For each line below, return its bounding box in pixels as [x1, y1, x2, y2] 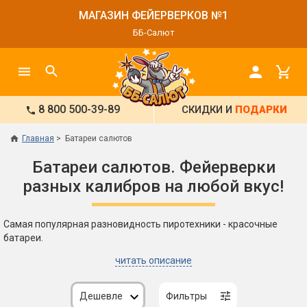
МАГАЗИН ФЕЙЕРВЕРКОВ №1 [79, 9, 228, 22]
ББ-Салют [132, 27, 175, 38]
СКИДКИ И [182, 103, 235, 116]
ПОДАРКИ [235, 103, 287, 116]
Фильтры [165, 291, 207, 302]
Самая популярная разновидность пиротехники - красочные [3, 219, 278, 230]
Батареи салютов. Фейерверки [32, 158, 275, 177]
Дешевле [79, 291, 123, 302]
